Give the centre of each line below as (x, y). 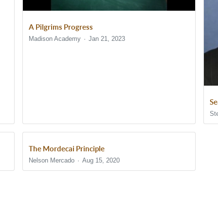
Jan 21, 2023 (107, 38)
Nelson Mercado (52, 160)
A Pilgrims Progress (61, 27)
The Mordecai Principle (67, 148)
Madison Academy (55, 38)
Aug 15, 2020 (101, 160)
